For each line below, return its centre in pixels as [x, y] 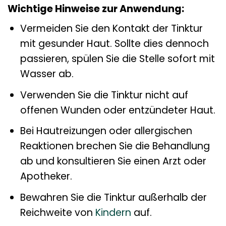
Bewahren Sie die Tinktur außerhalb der [113, 197]
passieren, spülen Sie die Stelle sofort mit [117, 59]
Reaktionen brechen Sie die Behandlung [115, 146]
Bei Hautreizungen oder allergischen [106, 131]
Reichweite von [58, 212]
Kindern [113, 212]
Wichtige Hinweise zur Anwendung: [96, 9]
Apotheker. [46, 177]
